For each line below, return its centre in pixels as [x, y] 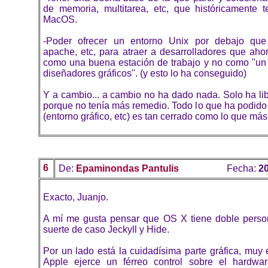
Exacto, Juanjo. [76, 197]
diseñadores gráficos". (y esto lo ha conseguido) [145, 74]
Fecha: [243, 169]
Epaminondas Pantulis [127, 169]
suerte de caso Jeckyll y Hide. [106, 230]
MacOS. [60, 20]
